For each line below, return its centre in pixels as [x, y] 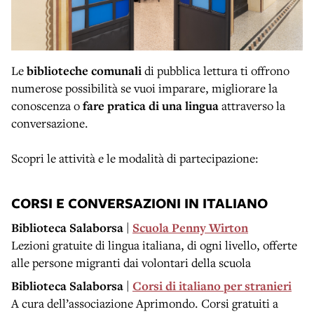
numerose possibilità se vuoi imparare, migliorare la [144, 88]
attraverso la [252, 106]
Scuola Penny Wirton [190, 228]
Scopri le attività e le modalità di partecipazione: [135, 158]
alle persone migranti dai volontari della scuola [131, 263]
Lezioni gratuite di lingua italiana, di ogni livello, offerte [154, 245]
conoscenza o [47, 106]
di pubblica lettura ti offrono [216, 71]
